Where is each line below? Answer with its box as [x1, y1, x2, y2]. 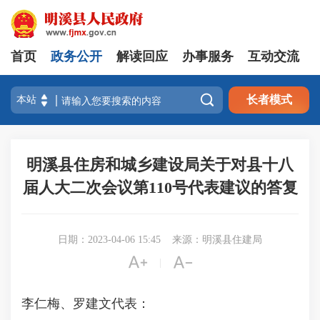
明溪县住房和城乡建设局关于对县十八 [26, 156, 294, 174]
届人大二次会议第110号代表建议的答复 [22, 179, 298, 196]
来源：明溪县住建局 [172, 234, 262, 245]
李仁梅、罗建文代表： [21, 296, 150, 311]
